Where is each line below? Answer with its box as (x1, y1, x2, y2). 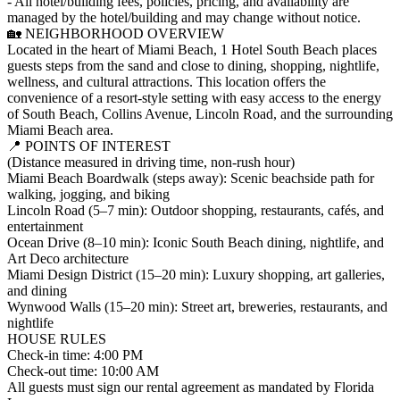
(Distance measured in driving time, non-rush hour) (7, 154, 295, 170)
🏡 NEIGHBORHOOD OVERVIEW (7, 25, 224, 41)
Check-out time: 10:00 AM (7, 362, 159, 379)
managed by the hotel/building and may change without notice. (7, 9, 361, 25)
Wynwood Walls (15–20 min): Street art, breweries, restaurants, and (7, 298, 387, 314)
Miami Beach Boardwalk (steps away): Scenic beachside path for (7, 170, 374, 186)
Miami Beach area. (7, 121, 113, 137)
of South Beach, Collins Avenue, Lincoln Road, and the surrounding (7, 105, 393, 121)
